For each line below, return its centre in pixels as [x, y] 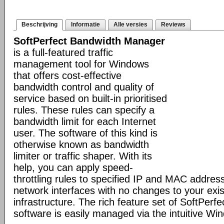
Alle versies [130, 24]
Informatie [85, 24]
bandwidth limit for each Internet [85, 121]
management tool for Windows [81, 64]
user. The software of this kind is [85, 133]
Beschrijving [39, 24]
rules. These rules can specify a [84, 110]
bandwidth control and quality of [84, 87]
